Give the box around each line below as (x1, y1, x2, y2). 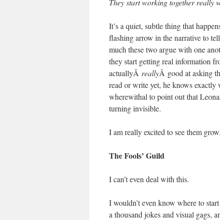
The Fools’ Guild (109, 150, 165, 161)
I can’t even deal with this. (109, 174, 189, 184)
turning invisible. (109, 103, 161, 113)
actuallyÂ (109, 68, 141, 78)
